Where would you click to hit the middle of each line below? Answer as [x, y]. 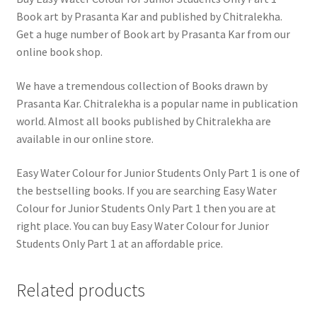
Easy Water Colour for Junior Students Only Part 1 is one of [158, 172]
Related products [80, 290]
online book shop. [59, 52]
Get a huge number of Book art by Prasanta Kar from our [153, 34]
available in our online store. [85, 139]
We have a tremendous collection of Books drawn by [142, 86]
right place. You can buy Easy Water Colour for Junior [142, 225]
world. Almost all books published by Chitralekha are [143, 121]
